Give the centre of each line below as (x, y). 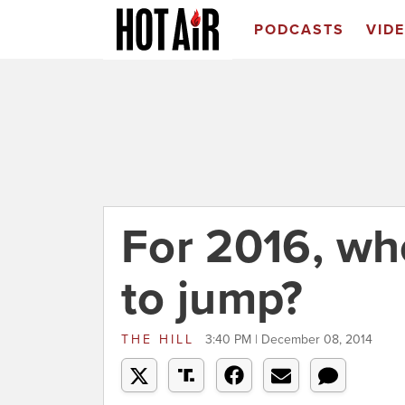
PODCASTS (299, 30)
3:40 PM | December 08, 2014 (289, 339)
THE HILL (161, 339)
